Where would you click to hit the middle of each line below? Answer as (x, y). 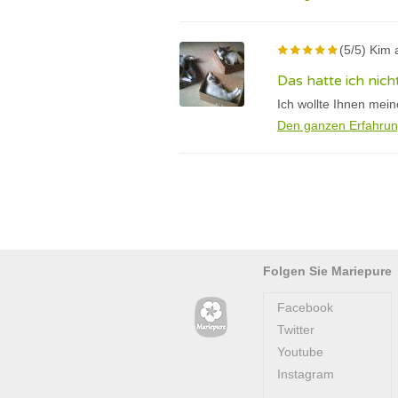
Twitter (296, 330)
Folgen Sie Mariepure (327, 271)
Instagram (306, 374)
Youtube (300, 352)
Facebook (305, 307)
